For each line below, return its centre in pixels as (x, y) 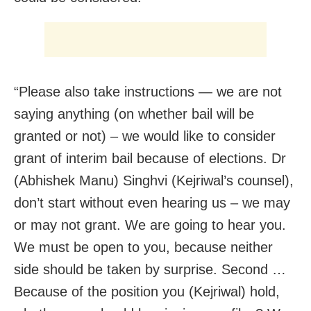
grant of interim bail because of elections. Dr (150, 159)
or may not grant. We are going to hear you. (150, 225)
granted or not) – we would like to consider (145, 136)
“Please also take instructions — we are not (148, 92)
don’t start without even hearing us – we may (152, 203)
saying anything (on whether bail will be (134, 114)
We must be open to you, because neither (143, 247)
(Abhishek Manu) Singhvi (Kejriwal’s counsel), (154, 181)
